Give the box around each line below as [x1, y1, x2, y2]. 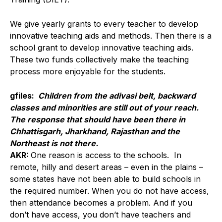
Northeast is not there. [10, 138, 100, 148]
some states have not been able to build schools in [10, 173, 201, 184]
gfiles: [10, 90, 36, 101]
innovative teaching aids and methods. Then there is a [10, 30, 212, 41]
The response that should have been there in [10, 114, 185, 124]
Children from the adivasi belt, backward [38, 90, 196, 101]
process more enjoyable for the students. [10, 66, 166, 76]
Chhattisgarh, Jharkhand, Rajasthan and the [10, 126, 180, 136]
